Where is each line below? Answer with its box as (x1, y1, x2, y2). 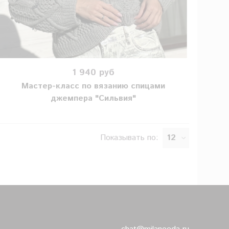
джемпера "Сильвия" (51, 93, 136, 105)
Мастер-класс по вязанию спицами (21, 80, 166, 93)
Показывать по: (100, 132, 158, 144)
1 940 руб (72, 65, 115, 79)
